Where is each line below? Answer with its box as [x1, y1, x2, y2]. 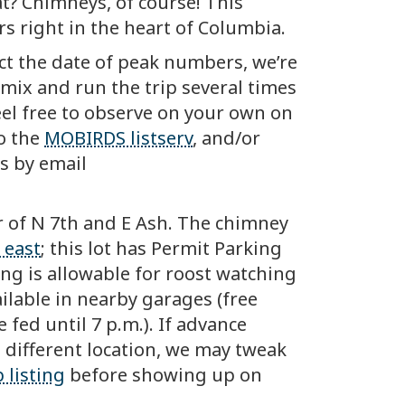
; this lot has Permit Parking [41, 236, 282, 261]
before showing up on [65, 363, 262, 388]
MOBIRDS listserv [44, 126, 193, 151]
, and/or [193, 126, 260, 151]
